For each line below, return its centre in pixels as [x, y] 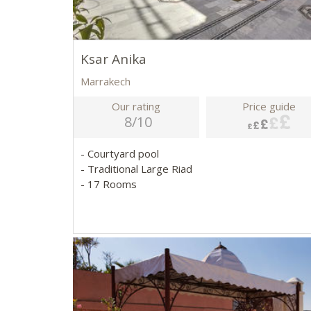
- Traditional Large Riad [137, 169]
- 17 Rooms [108, 184]
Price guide [269, 107]
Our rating [136, 107]
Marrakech [105, 82]
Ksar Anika [113, 59]
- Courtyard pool [121, 154]
